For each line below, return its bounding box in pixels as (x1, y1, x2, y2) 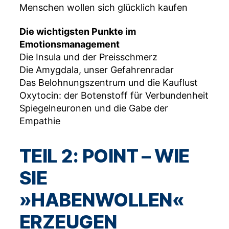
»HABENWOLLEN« (19, 189, 184, 212)
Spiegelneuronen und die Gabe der (19, 103, 168, 114)
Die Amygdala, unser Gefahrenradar (19, 64, 174, 76)
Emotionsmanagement (19, 39, 120, 50)
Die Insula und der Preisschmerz (19, 52, 157, 63)
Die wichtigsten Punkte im (19, 26, 136, 37)
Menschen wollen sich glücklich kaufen (19, 2, 188, 13)
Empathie (19, 116, 60, 127)
